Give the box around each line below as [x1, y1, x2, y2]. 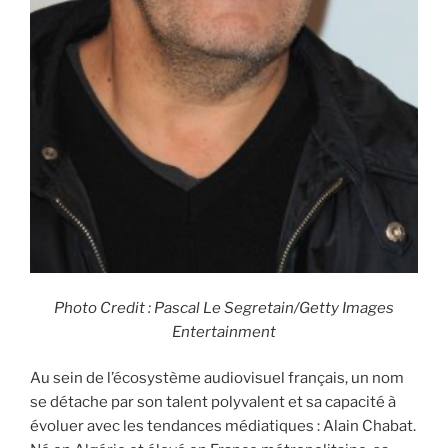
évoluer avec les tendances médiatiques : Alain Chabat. [30, 417, 416, 436]
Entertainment [172, 322, 276, 341]
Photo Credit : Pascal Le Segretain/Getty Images [54, 298, 394, 317]
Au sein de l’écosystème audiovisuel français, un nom [30, 369, 404, 388]
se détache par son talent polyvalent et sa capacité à [30, 393, 396, 412]
